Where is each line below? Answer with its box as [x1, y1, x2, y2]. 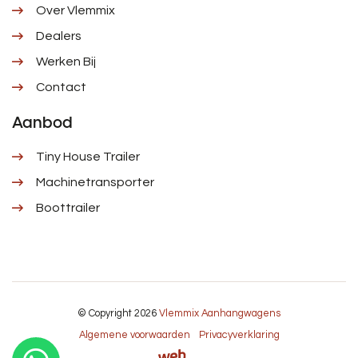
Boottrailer [36, 201, 100, 215]
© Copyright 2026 [78, 308, 159, 320]
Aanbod [12, 113, 73, 133]
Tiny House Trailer [36, 150, 140, 164]
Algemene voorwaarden [78, 330, 190, 341]
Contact [36, 81, 86, 94]
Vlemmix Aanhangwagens [159, 308, 280, 320]
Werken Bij [36, 55, 96, 69]
